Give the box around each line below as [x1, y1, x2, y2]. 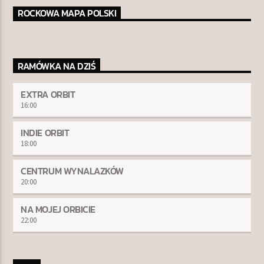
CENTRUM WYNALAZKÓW [21, 163, 124, 178]
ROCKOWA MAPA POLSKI [18, 6, 117, 21]
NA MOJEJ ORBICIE [21, 202, 95, 216]
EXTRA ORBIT [21, 87, 75, 101]
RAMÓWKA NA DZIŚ [18, 59, 96, 74]
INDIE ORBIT [21, 125, 70, 140]
